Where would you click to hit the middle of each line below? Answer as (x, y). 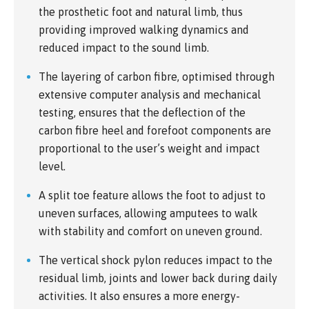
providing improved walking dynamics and (144, 29)
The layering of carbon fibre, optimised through (157, 76)
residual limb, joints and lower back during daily (158, 278)
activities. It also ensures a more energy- (139, 296)
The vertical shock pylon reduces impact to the (156, 260)
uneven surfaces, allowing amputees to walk (148, 213)
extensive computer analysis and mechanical (150, 94)
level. (52, 166)
